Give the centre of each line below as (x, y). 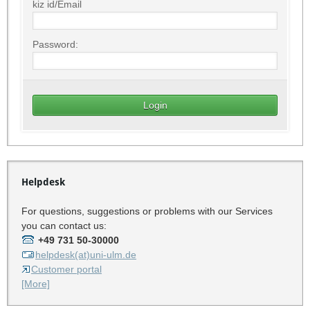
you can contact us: (64, 225)
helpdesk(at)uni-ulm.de (85, 254)
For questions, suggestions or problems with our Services (147, 211)
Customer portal (66, 269)
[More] (35, 283)
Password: (55, 44)
